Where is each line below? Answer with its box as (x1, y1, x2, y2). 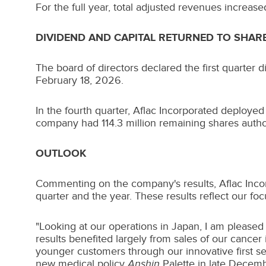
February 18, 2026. (36, 74, 123, 86)
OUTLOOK (36, 147, 86, 159)
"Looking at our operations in (36, 220, 172, 232)
